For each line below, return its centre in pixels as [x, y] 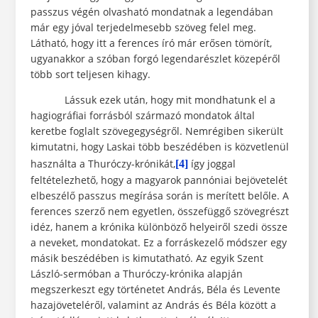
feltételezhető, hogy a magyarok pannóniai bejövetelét [159, 180]
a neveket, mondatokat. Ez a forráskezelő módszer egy [158, 243]
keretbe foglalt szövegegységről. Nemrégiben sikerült [157, 131]
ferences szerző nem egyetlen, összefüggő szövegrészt [159, 212]
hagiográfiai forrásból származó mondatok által [142, 116]
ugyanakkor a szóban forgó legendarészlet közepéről [155, 59]
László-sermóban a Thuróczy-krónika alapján [136, 274]
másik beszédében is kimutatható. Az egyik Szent [147, 258]
